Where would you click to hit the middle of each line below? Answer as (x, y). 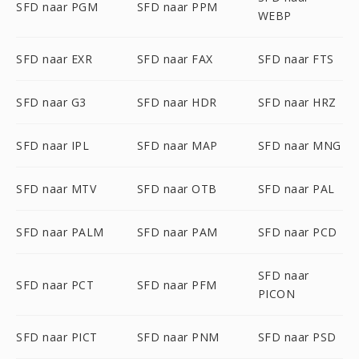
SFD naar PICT (57, 337)
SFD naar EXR (54, 59)
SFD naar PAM (177, 232)
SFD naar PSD (297, 337)
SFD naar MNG (299, 145)
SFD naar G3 (51, 102)
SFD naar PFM (177, 284)
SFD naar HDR (177, 102)
